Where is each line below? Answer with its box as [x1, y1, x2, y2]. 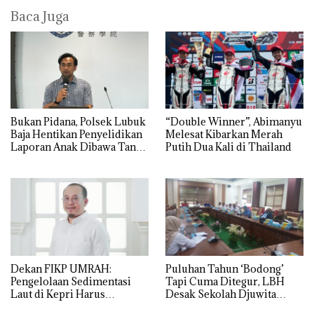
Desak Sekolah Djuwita [165, 287, 276, 301]
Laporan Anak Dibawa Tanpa [11, 140, 147, 154]
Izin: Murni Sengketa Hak [11, 153, 131, 167]
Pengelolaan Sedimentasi [11, 275, 131, 289]
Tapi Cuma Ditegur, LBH [165, 275, 285, 289]
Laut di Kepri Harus [11, 287, 105, 301]
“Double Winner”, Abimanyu [165, 115, 302, 129]
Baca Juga [11, 7, 69, 25]
